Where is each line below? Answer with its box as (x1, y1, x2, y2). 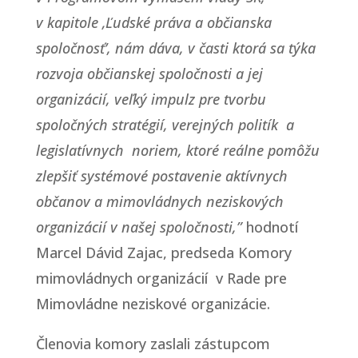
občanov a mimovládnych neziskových (35, 191, 284, 211)
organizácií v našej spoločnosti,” (35, 217, 242, 237)
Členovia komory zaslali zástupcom (35, 333, 270, 353)
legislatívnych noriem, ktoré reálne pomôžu (35, 140, 320, 160)
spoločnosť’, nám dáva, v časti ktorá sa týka (35, 38, 320, 58)
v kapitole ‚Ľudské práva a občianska (35, 12, 272, 32)
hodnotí (241, 217, 298, 237)
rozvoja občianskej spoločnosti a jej (35, 63, 263, 83)
